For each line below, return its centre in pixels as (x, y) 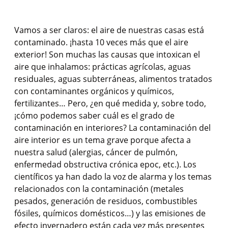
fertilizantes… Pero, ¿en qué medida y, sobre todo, (110, 103)
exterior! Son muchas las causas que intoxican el (107, 54)
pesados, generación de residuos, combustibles (106, 201)
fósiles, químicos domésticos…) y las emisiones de (110, 213)
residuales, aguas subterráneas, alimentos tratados (113, 79)
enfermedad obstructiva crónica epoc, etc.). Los (105, 164)
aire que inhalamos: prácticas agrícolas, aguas (103, 67)
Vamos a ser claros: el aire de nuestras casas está (109, 30)
